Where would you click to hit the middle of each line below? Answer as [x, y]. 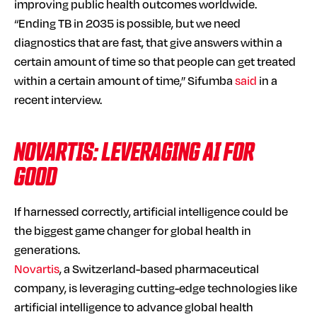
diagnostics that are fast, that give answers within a [148, 42]
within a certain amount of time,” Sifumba [125, 80]
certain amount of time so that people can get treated [155, 61]
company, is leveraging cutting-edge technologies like [156, 287]
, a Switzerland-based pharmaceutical [159, 268]
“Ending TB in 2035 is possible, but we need [127, 23]
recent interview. [59, 99]
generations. [47, 249]
